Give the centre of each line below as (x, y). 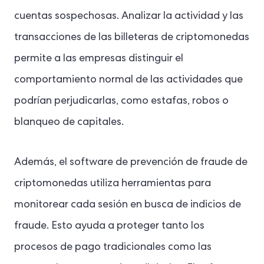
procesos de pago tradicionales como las (113, 247)
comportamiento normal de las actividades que (128, 80)
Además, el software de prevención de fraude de (131, 163)
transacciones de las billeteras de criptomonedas (132, 38)
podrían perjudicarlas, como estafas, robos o (121, 101)
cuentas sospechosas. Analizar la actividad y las (129, 16)
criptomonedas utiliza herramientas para (113, 184)
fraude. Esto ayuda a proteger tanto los (109, 226)
